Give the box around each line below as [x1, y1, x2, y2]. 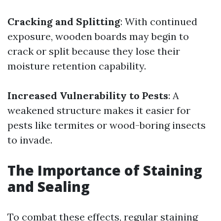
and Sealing [7, 177, 90, 196]
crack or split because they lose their [7, 45, 180, 57]
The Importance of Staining [7, 161, 202, 180]
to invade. [7, 134, 52, 146]
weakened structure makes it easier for [7, 104, 190, 116]
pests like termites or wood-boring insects [7, 119, 206, 131]
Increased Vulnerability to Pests [7, 89, 168, 102]
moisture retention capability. [7, 60, 146, 72]
